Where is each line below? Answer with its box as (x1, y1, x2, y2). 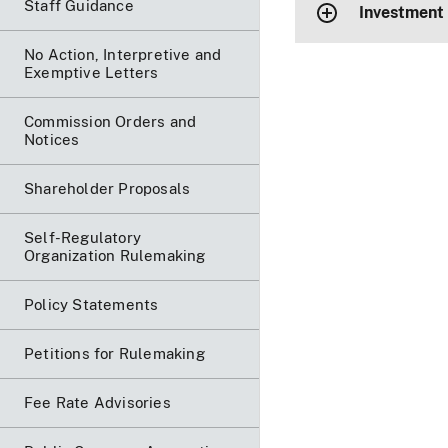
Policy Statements (24, 295, 159, 313)
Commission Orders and (24, 112, 197, 130)
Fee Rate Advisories (24, 393, 171, 411)
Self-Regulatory (24, 228, 141, 246)
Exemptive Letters (24, 63, 159, 81)
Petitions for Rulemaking (24, 344, 205, 362)
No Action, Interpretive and (24, 45, 222, 63)
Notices (24, 130, 80, 148)
